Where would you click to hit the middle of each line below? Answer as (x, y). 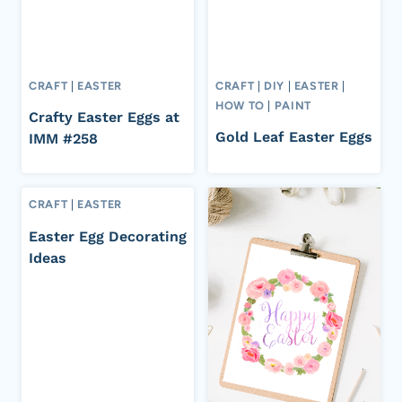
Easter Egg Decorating (108, 237)
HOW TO (240, 105)
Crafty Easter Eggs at (104, 118)
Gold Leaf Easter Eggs (294, 137)
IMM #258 (63, 139)
